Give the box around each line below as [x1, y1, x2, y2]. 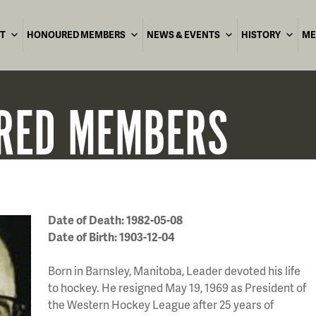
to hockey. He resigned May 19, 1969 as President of [48, 279, 306, 296]
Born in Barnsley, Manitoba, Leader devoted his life [48, 262, 300, 279]
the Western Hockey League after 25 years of [48, 296, 274, 312]
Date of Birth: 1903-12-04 [48, 229, 175, 245]
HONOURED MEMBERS [27, 28, 126, 41]
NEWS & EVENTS [147, 28, 220, 41]
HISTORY [241, 28, 281, 41]
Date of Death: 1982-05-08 [48, 212, 183, 228]
